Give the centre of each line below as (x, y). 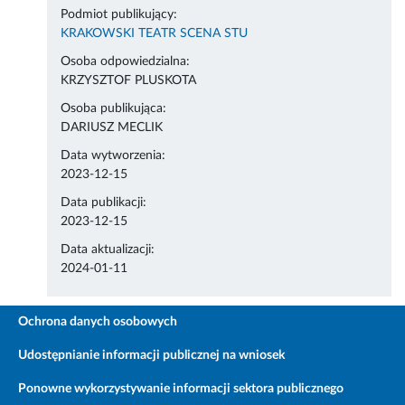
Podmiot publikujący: (119, 15)
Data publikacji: (104, 203)
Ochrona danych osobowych (98, 322)
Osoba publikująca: (114, 109)
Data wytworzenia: (113, 156)
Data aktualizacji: (108, 250)
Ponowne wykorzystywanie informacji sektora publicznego (181, 389)
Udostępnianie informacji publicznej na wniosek (151, 356)
